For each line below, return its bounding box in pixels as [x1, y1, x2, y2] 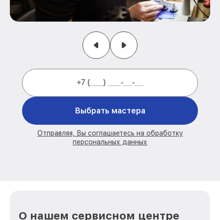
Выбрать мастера [75, 106, 145, 115]
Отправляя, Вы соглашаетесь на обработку [37, 129, 183, 137]
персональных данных [73, 137, 147, 146]
